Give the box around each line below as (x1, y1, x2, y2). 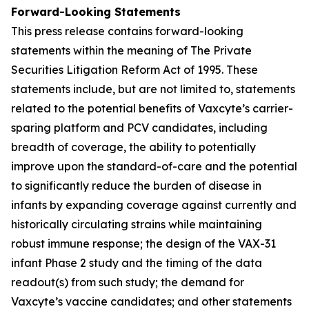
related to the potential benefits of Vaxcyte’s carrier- (11, 101, 293, 115)
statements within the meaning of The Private (11, 43, 252, 57)
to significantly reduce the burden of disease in (11, 179, 261, 192)
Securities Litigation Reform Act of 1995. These (11, 63, 258, 77)
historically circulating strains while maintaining (11, 217, 262, 231)
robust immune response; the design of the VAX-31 (11, 237, 276, 250)
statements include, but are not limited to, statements (11, 82, 295, 96)
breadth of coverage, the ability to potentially (11, 140, 256, 154)
